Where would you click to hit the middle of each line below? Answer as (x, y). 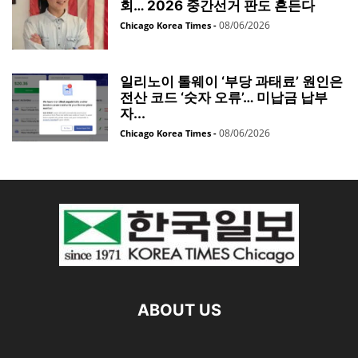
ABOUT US (179, 310)
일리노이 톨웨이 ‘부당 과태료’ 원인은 (231, 81)
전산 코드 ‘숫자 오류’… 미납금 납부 (224, 97)
